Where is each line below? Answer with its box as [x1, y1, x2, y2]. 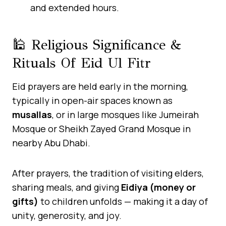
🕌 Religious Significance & [12, 35, 181, 53]
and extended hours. [30, 1, 119, 14]
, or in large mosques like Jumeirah [52, 108, 199, 121]
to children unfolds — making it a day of [38, 195, 208, 207]
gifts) [12, 195, 38, 207]
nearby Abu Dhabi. [12, 136, 90, 149]
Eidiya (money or [121, 181, 196, 193]
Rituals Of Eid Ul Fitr [12, 53, 151, 72]
